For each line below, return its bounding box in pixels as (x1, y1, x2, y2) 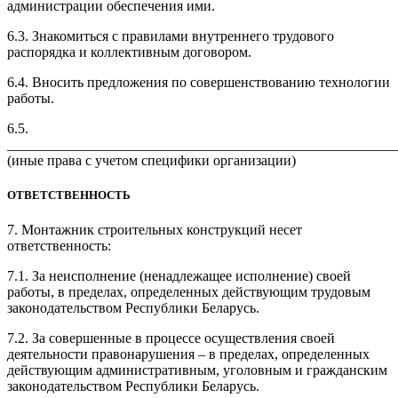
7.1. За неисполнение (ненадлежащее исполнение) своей (7, 268, 351, 284)
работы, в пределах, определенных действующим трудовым (7, 284, 370, 300)
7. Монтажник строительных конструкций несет (7, 222, 302, 238)
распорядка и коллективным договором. (7, 44, 251, 60)
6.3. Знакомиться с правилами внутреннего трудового (7, 28, 334, 44)
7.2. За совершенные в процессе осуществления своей (7, 330, 335, 346)
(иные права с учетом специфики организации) (7, 152, 296, 168)
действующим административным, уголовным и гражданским (7, 362, 387, 378)
